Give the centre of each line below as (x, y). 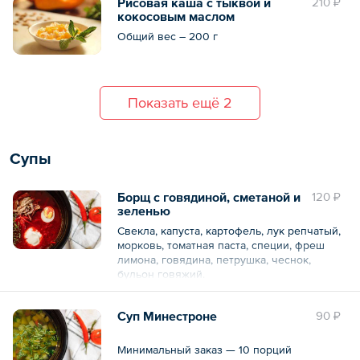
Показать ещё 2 (180, 102)
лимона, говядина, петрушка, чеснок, (214, 259)
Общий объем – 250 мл (179, 303)
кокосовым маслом (176, 16)
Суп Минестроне (167, 315)
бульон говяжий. (161, 274)
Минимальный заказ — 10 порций (205, 349)
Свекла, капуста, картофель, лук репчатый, (229, 230)
